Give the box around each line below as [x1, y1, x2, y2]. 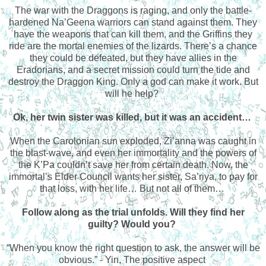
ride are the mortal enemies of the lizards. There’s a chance [9, 40, 257, 51]
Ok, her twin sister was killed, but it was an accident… [12, 112, 251, 122]
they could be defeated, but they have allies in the [29, 52, 237, 63]
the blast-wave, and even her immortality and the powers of [9, 147, 256, 158]
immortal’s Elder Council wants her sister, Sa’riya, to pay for [8, 171, 258, 182]
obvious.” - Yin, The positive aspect [58, 254, 208, 265]
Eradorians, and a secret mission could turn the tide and [16, 64, 250, 75]
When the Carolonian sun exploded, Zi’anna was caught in [9, 135, 256, 146]
